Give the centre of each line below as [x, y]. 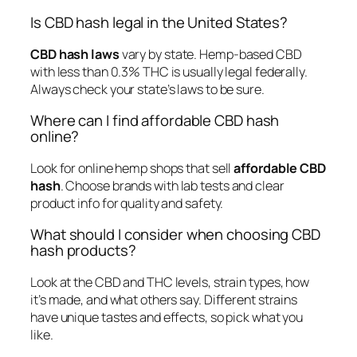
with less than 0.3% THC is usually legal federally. [169, 71]
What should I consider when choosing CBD [175, 235]
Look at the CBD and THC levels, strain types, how [170, 282]
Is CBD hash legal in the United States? [159, 23]
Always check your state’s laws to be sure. [147, 89]
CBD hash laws [75, 54]
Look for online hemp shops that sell [132, 168]
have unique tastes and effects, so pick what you [167, 317]
